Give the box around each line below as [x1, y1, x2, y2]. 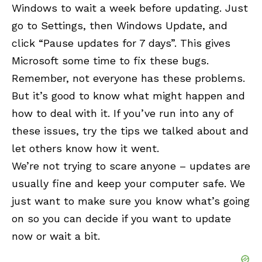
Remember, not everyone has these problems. [12, 72, 245, 85]
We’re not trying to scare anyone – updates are [12, 160, 250, 173]
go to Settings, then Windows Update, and [12, 19, 227, 32]
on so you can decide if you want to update [12, 212, 231, 225]
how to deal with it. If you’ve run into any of [12, 107, 233, 120]
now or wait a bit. [12, 230, 100, 243]
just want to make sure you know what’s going [12, 195, 250, 208]
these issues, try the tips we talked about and [12, 125, 249, 137]
